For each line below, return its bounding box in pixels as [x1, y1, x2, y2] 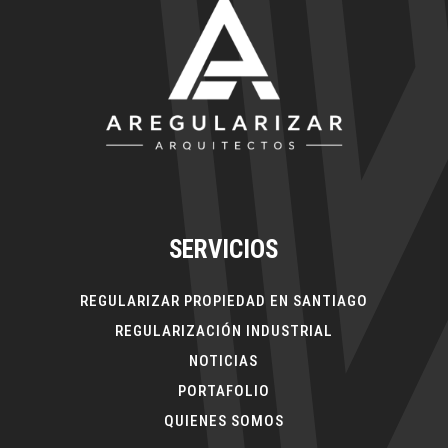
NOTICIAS [189, 351, 259, 370]
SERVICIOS [169, 234, 279, 264]
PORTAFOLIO [177, 381, 270, 400]
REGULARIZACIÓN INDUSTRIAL [114, 321, 333, 340]
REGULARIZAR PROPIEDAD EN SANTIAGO [79, 291, 368, 310]
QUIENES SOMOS [163, 411, 284, 430]
